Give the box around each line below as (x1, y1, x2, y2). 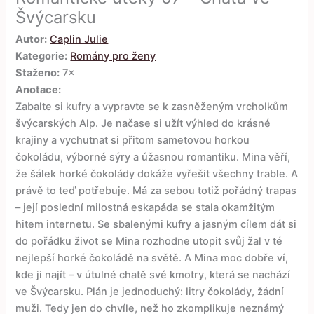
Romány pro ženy (70, 50, 156, 63)
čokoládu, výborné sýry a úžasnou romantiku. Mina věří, (15, 151, 291, 164)
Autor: (15, 33, 48, 46)
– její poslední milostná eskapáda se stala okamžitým (15, 201, 275, 214)
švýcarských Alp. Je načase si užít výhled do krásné (15, 117, 271, 130)
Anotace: (15, 83, 62, 97)
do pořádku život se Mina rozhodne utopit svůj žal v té (15, 235, 283, 248)
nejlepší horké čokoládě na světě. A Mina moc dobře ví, (15, 252, 289, 265)
